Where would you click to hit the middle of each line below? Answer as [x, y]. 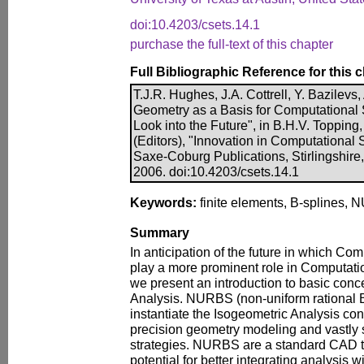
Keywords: [163, 202]
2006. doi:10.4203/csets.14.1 [216, 171]
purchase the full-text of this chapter [232, 44]
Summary [160, 232]
